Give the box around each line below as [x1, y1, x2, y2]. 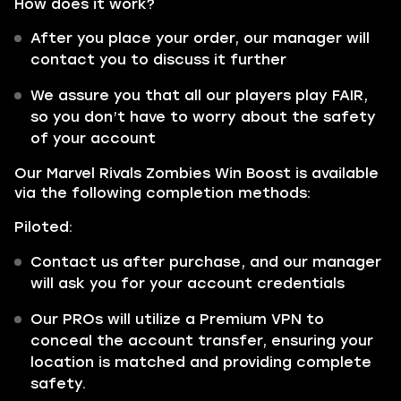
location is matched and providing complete [30, 354, 371, 371]
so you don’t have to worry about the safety [30, 108, 376, 125]
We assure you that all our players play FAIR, [30, 87, 368, 104]
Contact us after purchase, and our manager [30, 253, 381, 270]
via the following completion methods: [14, 184, 311, 201]
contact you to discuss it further [30, 51, 286, 68]
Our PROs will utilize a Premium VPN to [30, 311, 324, 328]
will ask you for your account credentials [30, 275, 345, 292]
